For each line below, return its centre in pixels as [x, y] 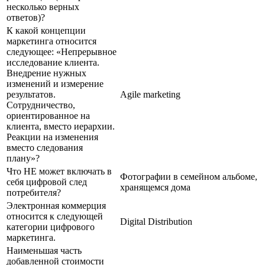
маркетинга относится [51, 41]
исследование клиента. [53, 62]
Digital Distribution [156, 221]
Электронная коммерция [56, 205]
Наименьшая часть [44, 250]
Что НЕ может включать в [59, 171]
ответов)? [26, 17]
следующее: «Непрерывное [62, 51]
